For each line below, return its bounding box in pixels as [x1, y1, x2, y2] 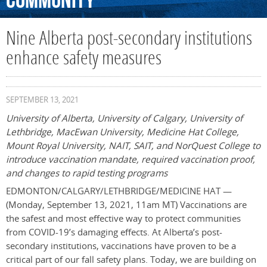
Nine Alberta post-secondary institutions [6, 30, 252, 50]
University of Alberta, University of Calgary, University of [6, 112, 243, 125]
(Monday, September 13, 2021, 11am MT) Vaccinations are [6, 198, 247, 212]
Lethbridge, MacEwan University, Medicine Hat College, [6, 126, 239, 139]
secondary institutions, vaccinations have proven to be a [6, 240, 236, 253]
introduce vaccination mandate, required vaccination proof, [6, 153, 255, 166]
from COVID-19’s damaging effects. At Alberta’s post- [6, 226, 222, 239]
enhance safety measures [6, 49, 162, 70]
